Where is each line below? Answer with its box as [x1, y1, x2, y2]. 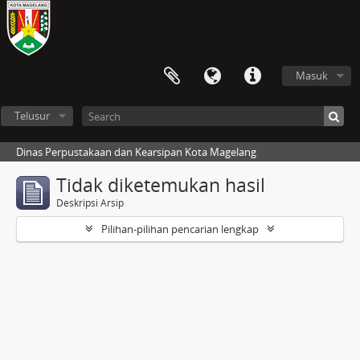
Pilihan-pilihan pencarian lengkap [101, 222, 259, 236]
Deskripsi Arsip [56, 196, 124, 210]
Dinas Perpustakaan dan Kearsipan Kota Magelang [16, 145, 256, 159]
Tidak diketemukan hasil [56, 173, 265, 198]
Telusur [14, 108, 50, 123]
